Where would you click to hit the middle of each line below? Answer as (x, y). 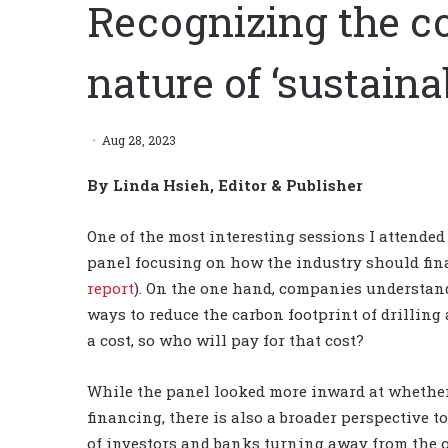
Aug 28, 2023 (139, 139)
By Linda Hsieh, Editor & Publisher (225, 184)
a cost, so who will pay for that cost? (225, 339)
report (110, 287)
